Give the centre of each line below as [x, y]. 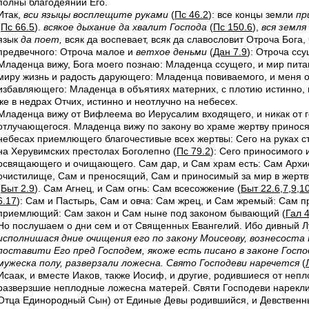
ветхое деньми [171, 52]
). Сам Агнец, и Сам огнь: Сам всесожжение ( [138, 188]
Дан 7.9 [230, 52]
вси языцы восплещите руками [96, 14]
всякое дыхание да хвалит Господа [125, 27]
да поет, [41, 39]
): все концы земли [252, 14]
